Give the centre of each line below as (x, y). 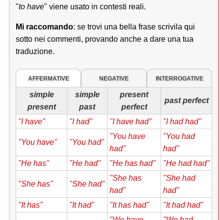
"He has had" (133, 163)
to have (31, 6)
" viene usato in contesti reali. (95, 6)
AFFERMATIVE (48, 78)
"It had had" (183, 205)
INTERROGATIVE (179, 78)
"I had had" (182, 121)
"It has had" (129, 205)
